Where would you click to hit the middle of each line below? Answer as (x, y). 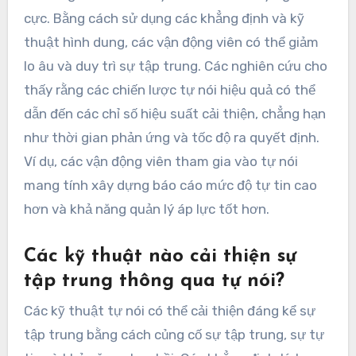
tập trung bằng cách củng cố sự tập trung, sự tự (174, 335)
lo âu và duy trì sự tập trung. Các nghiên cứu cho (175, 66)
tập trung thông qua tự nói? (154, 281)
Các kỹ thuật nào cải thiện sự (160, 256)
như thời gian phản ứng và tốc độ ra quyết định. (171, 137)
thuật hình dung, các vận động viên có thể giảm (171, 42)
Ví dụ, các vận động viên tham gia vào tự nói (161, 161)
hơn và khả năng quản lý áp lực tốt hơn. (146, 209)
